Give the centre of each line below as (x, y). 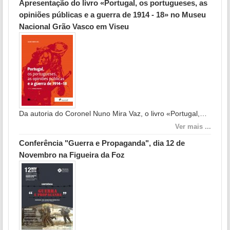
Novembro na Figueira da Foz (72, 155)
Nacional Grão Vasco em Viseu (74, 26)
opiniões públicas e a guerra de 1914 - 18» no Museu (112, 14)
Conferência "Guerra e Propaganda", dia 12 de (102, 143)
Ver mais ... (193, 126)
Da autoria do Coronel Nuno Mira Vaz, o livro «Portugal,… (113, 113)
